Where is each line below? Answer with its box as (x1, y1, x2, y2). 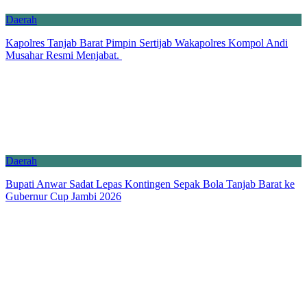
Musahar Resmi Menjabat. (5, 49, 122, 61)
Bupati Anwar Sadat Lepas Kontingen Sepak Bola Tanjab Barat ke (5, 177, 295, 190)
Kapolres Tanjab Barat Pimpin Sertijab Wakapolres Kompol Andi (5, 36, 288, 49)
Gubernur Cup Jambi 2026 (5, 190, 121, 202)
